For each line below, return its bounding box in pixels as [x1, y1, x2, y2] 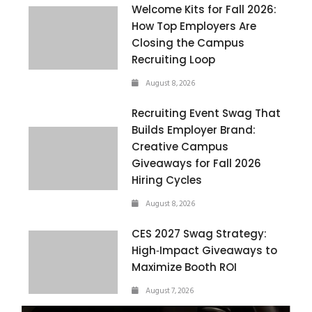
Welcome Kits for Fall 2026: [132, 2, 277, 17]
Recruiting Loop [132, 52, 216, 68]
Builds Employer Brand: [132, 123, 256, 138]
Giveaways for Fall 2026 [132, 156, 262, 171]
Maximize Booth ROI [132, 260, 237, 275]
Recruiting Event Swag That [132, 106, 281, 121]
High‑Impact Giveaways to [132, 243, 278, 258]
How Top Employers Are [132, 19, 257, 34]
